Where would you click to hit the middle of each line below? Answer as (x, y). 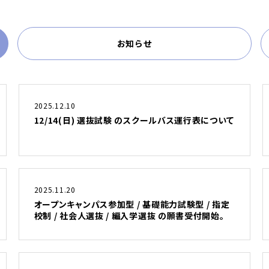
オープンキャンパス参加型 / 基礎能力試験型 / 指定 (132, 204)
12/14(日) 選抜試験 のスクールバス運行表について (134, 120)
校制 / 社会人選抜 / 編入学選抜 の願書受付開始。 (129, 216)
